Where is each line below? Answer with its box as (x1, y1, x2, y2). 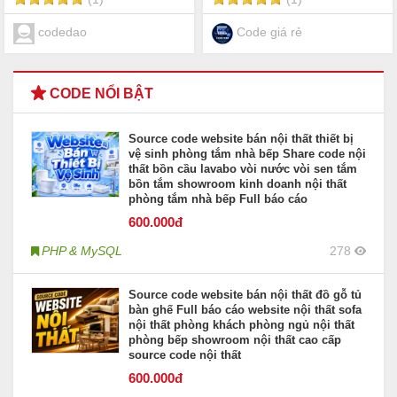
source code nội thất (128, 347, 241, 362)
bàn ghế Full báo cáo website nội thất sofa (128, 302, 362, 316)
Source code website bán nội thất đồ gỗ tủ (128, 287, 362, 301)
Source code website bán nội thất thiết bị (128, 131, 354, 145)
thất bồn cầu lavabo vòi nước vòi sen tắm (128, 161, 357, 175)
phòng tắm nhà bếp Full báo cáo (128, 191, 307, 206)
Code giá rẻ (233, 24, 302, 39)
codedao (35, 24, 87, 39)
